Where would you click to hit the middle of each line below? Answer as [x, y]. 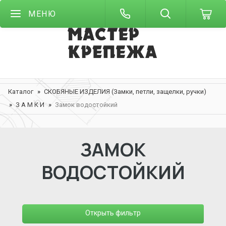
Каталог [21, 92]
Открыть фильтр [113, 213]
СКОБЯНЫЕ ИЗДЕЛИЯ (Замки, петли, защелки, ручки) [125, 92]
